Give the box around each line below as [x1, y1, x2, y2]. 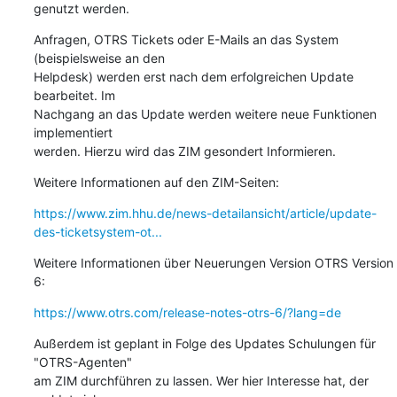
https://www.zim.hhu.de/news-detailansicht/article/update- [33, 205, 377, 221]
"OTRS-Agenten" [33, 354, 136, 370]
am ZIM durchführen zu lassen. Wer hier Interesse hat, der [33, 372, 369, 388]
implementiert [33, 124, 116, 140]
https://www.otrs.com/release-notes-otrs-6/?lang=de [33, 304, 341, 320]
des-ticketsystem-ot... [33, 223, 162, 239]
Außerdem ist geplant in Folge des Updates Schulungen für [33, 335, 376, 351]
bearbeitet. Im [33, 87, 119, 103]
